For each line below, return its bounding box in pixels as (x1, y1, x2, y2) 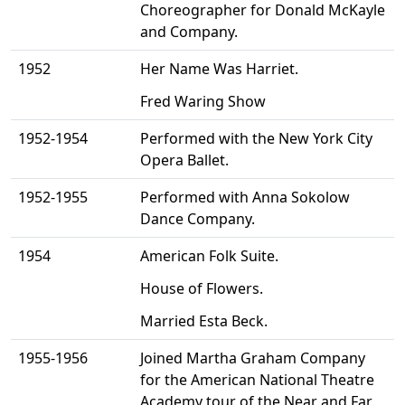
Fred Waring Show (140, 91, 266, 112)
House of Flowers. (140, 278, 263, 299)
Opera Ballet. (140, 150, 229, 171)
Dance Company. (140, 209, 255, 230)
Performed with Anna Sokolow (140, 187, 350, 208)
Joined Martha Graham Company (140, 348, 365, 369)
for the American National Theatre (140, 370, 374, 391)
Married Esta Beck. (140, 311, 268, 332)
